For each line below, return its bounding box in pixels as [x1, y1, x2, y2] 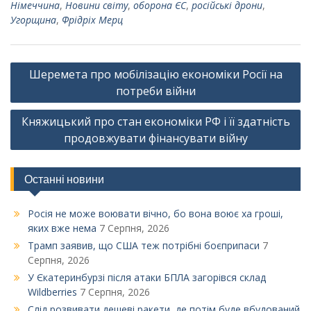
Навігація [10, 56, 68, 74]
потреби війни [115, 83, 196, 99]
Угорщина [10, 13, 56, 27]
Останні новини [24, 172, 104, 187]
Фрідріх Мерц [62, 13, 123, 27]
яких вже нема [28, 221, 96, 235]
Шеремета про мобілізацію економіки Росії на [28, 67, 283, 83]
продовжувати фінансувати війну [63, 131, 248, 146]
